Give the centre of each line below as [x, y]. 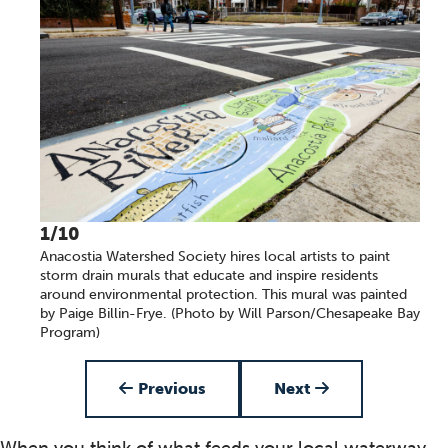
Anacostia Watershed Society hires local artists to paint [215, 256]
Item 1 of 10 [271, 371]
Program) [70, 332]
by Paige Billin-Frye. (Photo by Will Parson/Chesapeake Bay [230, 313]
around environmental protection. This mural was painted [223, 294]
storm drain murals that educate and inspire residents [209, 275]
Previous [171, 388]
